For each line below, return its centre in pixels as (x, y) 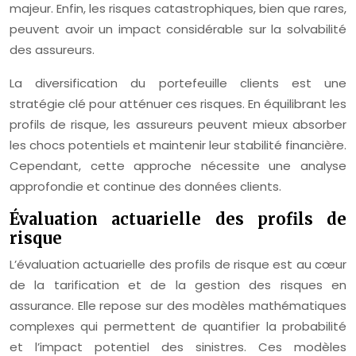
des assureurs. (52, 50)
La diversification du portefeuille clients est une (178, 83)
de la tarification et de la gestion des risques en (178, 285)
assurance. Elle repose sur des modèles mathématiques (178, 306)
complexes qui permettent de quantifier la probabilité (178, 326)
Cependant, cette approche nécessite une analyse (178, 166)
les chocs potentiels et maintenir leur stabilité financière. (178, 145)
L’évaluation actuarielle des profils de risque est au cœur (178, 264)
